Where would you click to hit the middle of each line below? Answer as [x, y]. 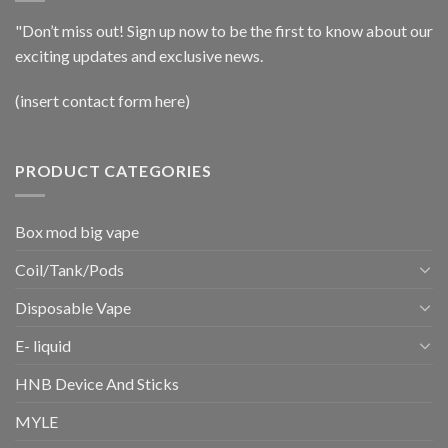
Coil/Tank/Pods [69, 269]
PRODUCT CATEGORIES [113, 171]
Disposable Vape [73, 307]
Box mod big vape [77, 231]
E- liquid [43, 345]
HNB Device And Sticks [97, 383]
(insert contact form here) [102, 101]
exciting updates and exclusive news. [139, 55]
